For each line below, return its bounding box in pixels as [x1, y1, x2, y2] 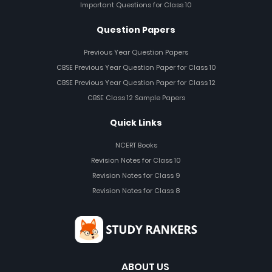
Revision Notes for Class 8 [92, 185, 180, 195]
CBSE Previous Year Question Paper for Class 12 [56, 77, 216, 87]
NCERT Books [115, 140, 157, 150]
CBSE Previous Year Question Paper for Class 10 [56, 62, 216, 72]
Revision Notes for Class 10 [91, 155, 181, 165]
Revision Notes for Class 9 [92, 170, 180, 180]
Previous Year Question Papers [84, 47, 188, 57]
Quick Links [110, 116, 162, 129]
